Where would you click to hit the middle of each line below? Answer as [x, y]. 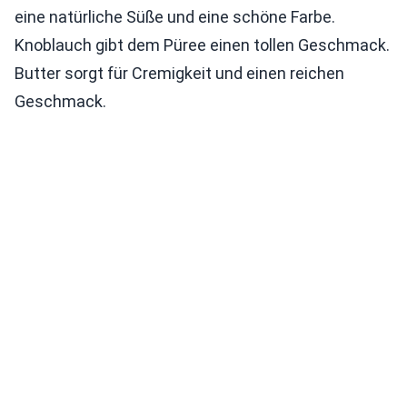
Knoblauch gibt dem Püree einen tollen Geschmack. [202, 45]
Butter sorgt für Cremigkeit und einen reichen [179, 74]
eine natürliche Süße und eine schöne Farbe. [175, 17]
